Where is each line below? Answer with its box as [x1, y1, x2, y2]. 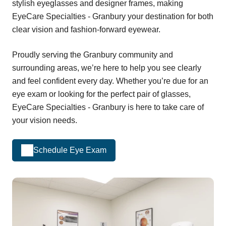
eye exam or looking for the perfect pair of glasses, [12, 89, 191, 98]
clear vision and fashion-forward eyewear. [12, 25, 160, 34]
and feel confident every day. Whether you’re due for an [12, 76, 208, 85]
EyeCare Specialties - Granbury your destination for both [12, 12, 213, 21]
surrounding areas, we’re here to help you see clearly [12, 63, 201, 72]
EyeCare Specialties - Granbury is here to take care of [12, 102, 204, 111]
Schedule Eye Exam [33, 146, 106, 155]
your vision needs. [12, 116, 77, 125]
